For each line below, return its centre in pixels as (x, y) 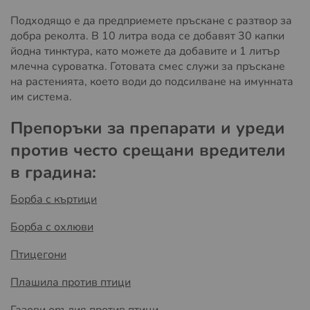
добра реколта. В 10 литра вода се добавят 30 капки (147, 36)
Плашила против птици (71, 282)
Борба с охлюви (52, 227)
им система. (41, 97)
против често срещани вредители (148, 150)
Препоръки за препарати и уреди (148, 128)
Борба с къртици (54, 199)
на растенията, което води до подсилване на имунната (152, 81)
